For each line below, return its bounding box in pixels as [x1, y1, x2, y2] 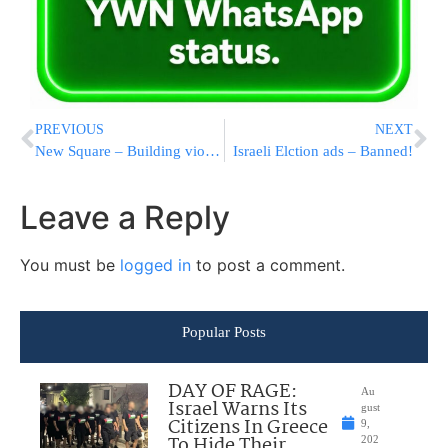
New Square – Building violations [205, 142, 220, 159]
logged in [120, 254, 191, 275]
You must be [20, 254, 120, 275]
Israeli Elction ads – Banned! [233, 142, 413, 159]
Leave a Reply [20, 197, 230, 237]
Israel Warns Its [168, 394, 308, 425]
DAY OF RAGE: [168, 376, 298, 407]
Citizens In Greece [168, 412, 329, 443]
